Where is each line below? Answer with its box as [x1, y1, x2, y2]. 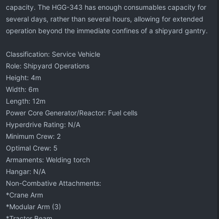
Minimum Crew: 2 [6, 132, 61, 140]
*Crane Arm [6, 191, 43, 199]
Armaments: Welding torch [6, 155, 90, 164]
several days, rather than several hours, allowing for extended [6, 15, 203, 23]
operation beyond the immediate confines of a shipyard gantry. [6, 26, 208, 35]
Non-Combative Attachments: [6, 179, 101, 187]
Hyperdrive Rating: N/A [6, 120, 80, 129]
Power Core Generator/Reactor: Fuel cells [6, 109, 137, 117]
